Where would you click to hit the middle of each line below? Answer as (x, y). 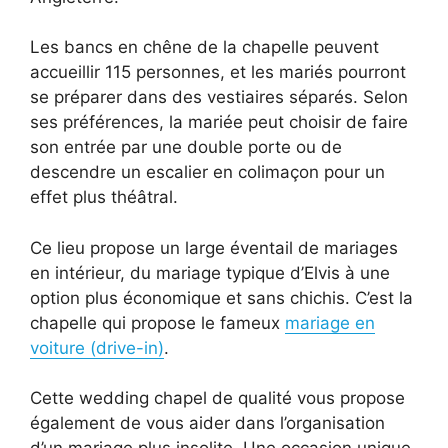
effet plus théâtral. (104, 197)
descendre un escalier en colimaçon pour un (207, 172)
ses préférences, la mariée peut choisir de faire (219, 122)
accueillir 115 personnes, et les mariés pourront (218, 72)
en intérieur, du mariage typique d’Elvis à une (210, 272)
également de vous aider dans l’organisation (207, 423)
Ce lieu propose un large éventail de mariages (214, 247)
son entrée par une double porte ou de (186, 147)
